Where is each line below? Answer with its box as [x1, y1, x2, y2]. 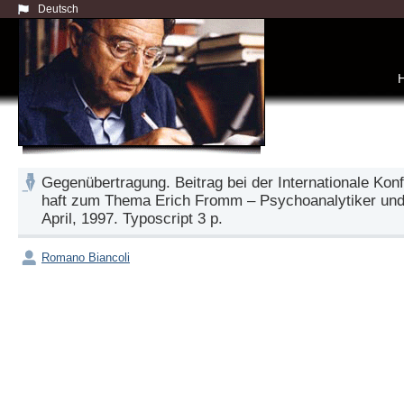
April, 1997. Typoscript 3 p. [41, 210, 223, 227]
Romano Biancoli [41, 250, 130, 264]
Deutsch [38, 3, 78, 15]
